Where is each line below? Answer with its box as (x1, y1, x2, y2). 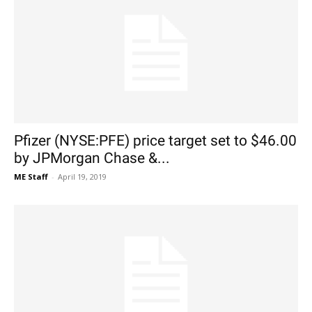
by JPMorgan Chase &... (14, 150, 170, 167)
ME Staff (14, 171, 48, 182)
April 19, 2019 (58, 171, 107, 182)
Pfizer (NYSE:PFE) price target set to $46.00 (14, 132, 297, 150)
